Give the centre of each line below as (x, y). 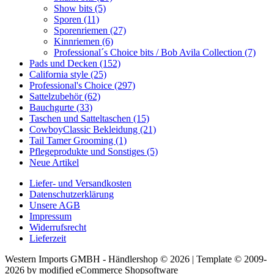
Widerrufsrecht (58, 227)
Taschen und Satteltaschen (81, 118)
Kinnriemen (78, 41)
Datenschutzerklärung (72, 194)
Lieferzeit (48, 238)
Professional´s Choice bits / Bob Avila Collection (149, 52)
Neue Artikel (54, 162)
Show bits (74, 8)
